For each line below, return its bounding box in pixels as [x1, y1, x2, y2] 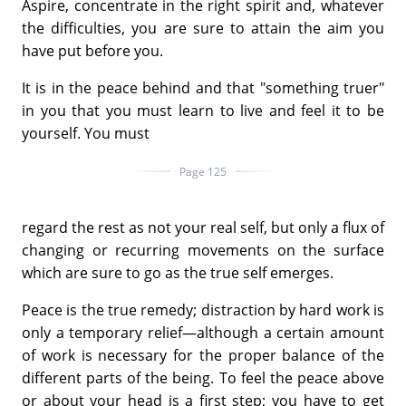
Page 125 [179, 163, 227, 179]
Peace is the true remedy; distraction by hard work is [22, 299, 384, 320]
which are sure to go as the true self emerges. [22, 262, 333, 283]
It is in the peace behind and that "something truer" [22, 77, 384, 98]
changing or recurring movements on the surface [22, 239, 384, 260]
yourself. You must [22, 122, 150, 143]
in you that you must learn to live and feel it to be [22, 100, 384, 121]
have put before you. [22, 40, 163, 61]
